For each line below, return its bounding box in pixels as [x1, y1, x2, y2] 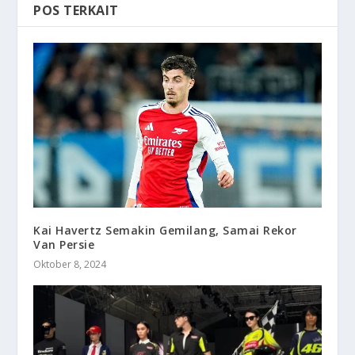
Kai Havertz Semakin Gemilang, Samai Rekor [33, 222, 297, 238]
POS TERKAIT [33, 2, 119, 20]
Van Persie [33, 236, 95, 252]
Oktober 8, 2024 [33, 257, 107, 271]
